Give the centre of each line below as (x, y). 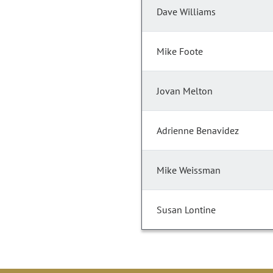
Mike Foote (180, 51)
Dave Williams (186, 12)
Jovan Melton (185, 91)
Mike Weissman (189, 170)
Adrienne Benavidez (198, 131)
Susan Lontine (186, 210)
